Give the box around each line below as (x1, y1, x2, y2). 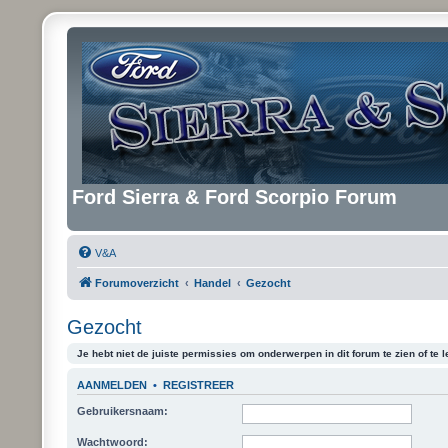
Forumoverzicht (95, 276, 180, 289)
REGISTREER (163, 378, 235, 391)
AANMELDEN (77, 378, 148, 391)
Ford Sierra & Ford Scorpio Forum (72, 186, 398, 208)
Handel (194, 276, 232, 289)
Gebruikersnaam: (77, 405, 169, 417)
